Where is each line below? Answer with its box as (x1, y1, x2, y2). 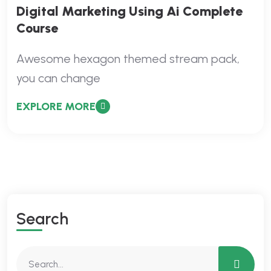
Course (16, 20, 58, 36)
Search (16, 209, 68, 229)
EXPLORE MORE (16, 100, 96, 113)
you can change (16, 71, 100, 85)
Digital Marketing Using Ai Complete (16, 3, 243, 19)
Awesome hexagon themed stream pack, (16, 51, 240, 66)
